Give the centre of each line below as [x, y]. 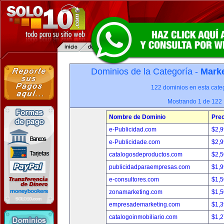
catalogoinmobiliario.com [143, 217]
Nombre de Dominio [137, 117]
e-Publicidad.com [133, 129]
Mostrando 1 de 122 [194, 101]
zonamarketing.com [136, 192]
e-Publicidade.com [134, 142]
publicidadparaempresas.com [149, 167]
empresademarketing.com [144, 204]
